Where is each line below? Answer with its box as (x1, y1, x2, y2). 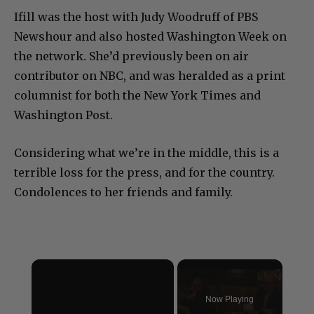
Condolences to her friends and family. (14, 197, 233, 212)
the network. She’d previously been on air (14, 61, 249, 76)
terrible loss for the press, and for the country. (14, 177, 275, 192)
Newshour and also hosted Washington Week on (14, 41, 287, 56)
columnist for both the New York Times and (14, 100, 261, 115)
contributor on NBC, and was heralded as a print (14, 81, 285, 95)
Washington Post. (14, 120, 113, 135)
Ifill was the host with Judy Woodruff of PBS (14, 22, 258, 36)
